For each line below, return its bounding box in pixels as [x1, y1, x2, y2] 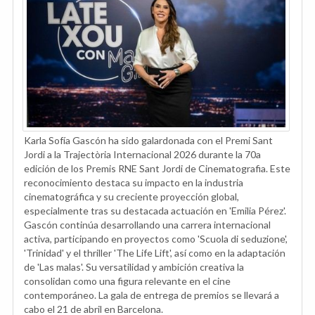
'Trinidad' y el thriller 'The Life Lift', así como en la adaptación [24, 247, 285, 259]
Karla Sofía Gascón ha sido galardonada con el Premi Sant [24, 134, 273, 147]
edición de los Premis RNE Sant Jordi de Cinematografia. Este [24, 162, 290, 175]
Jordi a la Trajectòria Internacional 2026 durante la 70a [24, 148, 261, 161]
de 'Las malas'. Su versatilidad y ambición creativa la [24, 261, 244, 274]
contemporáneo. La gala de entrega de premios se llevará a [24, 289, 279, 302]
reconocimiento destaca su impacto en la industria [24, 176, 243, 189]
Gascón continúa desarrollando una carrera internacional [24, 219, 271, 231]
